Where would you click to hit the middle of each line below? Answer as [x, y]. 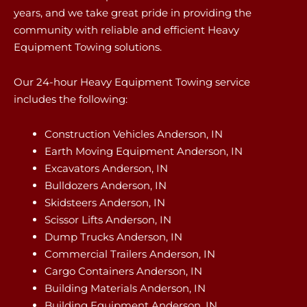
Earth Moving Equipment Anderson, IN [144, 151]
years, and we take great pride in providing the [133, 12]
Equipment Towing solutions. [88, 47]
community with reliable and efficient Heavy [126, 29]
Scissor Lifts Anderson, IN [108, 220]
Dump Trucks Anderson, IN [113, 237]
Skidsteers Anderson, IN [105, 202]
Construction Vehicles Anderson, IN [134, 134]
